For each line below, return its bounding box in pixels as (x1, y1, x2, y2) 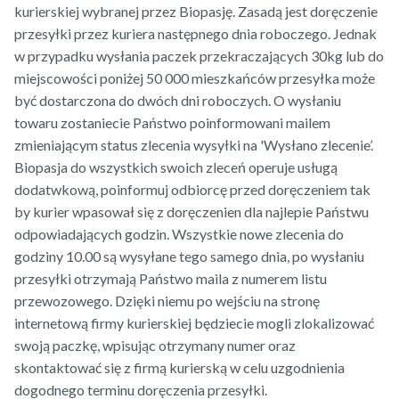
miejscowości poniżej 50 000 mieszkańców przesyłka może (14, 69, 375, 87)
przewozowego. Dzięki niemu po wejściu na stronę (14, 292, 320, 310)
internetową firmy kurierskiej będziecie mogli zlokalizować (14, 314, 374, 332)
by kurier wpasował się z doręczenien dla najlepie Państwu (14, 203, 369, 221)
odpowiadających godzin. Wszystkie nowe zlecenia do (14, 225, 344, 243)
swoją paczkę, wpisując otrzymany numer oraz (14, 337, 296, 354)
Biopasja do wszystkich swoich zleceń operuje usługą (14, 159, 338, 176)
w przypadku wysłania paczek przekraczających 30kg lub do (14, 47, 384, 65)
